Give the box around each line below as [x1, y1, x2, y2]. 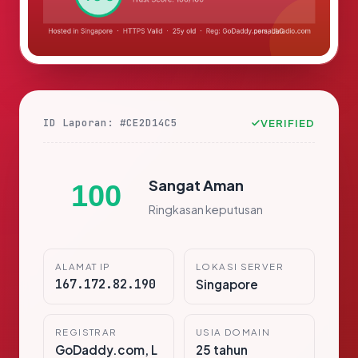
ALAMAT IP [55, 261, 111, 273]
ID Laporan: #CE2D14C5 [43, 116, 177, 130]
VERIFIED [260, 116, 315, 130]
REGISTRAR [55, 326, 117, 339]
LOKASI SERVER [196, 261, 284, 273]
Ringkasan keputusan [149, 201, 263, 217]
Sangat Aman [149, 175, 244, 194]
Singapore [196, 276, 258, 292]
